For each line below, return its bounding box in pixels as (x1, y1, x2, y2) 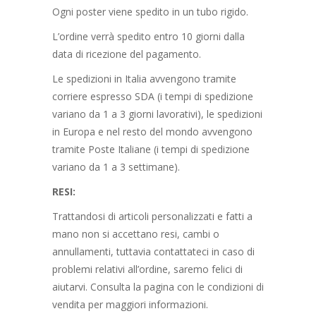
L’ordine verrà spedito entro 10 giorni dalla (52, 30, 245, 44)
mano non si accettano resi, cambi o (52, 227, 219, 241)
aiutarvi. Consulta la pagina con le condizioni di (52, 280, 264, 294)
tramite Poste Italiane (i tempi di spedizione (52, 142, 250, 157)
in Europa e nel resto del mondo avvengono (52, 125, 253, 139)
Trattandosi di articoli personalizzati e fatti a (52, 209, 253, 224)
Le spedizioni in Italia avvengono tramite (52, 72, 236, 86)
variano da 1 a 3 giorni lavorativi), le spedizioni (52, 107, 262, 121)
